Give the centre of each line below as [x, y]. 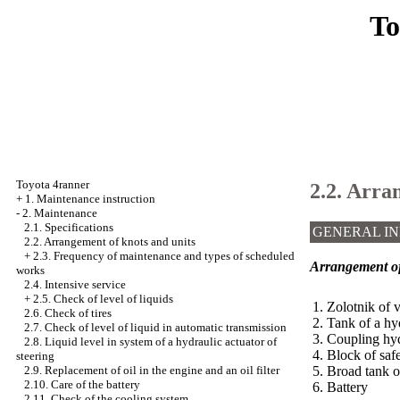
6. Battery [340, 387]
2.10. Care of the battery [82, 384]
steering [35, 356]
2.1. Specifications [69, 227]
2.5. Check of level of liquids [103, 299]
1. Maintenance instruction [90, 199]
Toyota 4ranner [53, 184]
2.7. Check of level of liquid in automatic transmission [155, 327]
